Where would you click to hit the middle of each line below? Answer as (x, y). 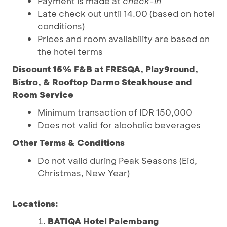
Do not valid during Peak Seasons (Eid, (117, 160)
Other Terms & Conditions (68, 142)
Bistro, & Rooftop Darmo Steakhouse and (102, 82)
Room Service (43, 94)
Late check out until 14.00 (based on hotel (126, 13)
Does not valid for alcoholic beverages (119, 125)
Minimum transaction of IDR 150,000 (115, 112)
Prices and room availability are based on (124, 39)
